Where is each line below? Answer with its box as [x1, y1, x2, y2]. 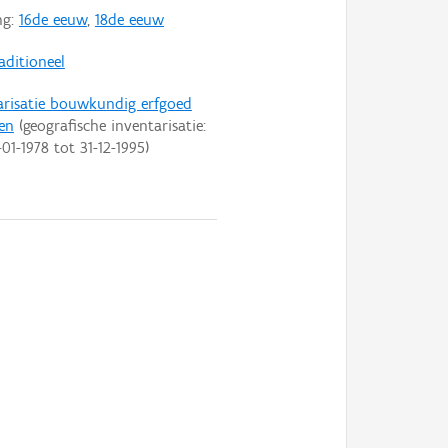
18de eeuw [94, 10, 164, 30]
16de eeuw [18, 10, 87, 30]
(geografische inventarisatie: [13, 116, 206, 136]
